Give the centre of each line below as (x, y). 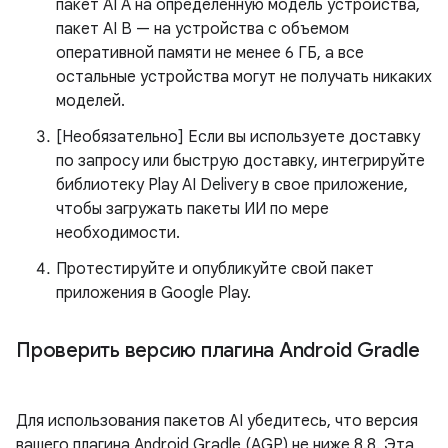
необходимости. (118, 233)
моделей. (90, 101)
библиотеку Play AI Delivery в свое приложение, (232, 185)
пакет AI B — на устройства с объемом (202, 29)
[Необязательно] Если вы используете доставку (238, 137)
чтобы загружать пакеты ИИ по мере (192, 209)
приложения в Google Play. (153, 293)
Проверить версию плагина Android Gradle (218, 350)
